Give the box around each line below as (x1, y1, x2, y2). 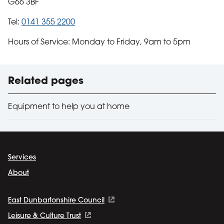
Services (8, 153, 36, 161)
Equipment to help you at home (8, 102, 129, 111)
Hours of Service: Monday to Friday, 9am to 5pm (8, 38, 190, 46)
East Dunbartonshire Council (8, 196, 104, 204)
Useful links (7, 65, 76, 77)
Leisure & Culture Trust (8, 212, 81, 220)
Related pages (8, 76, 83, 86)
